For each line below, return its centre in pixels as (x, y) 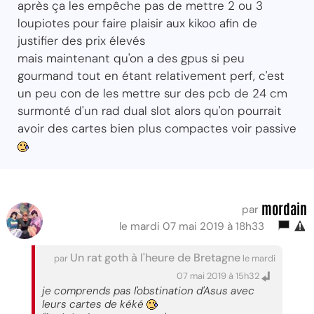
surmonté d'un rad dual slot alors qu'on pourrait (150, 110)
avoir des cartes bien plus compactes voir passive (157, 128)
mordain (284, 208)
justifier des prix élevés (81, 40)
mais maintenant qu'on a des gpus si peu (131, 58)
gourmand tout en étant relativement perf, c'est (151, 75)
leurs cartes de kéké (94, 304)
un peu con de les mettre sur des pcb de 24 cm (152, 93)
